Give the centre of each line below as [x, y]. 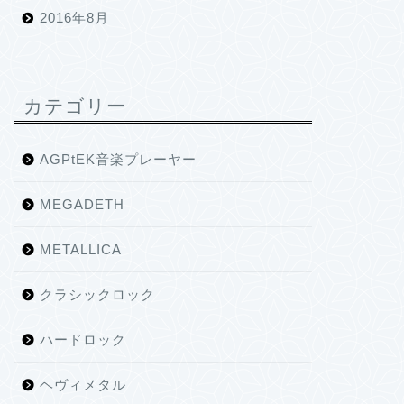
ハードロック [83, 340]
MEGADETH [82, 204]
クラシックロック [97, 294]
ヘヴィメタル [83, 385]
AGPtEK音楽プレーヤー [118, 159]
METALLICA [80, 249]
